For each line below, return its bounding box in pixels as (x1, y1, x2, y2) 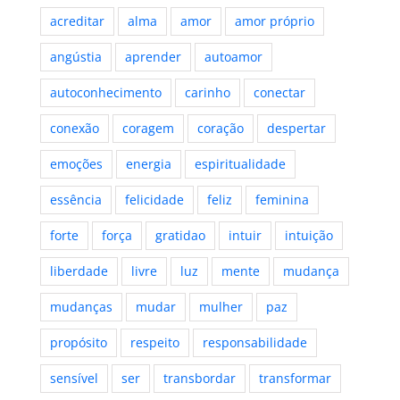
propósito (49, 334, 107, 352)
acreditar (49, 12, 104, 30)
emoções (49, 155, 103, 173)
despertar (266, 120, 326, 137)
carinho (184, 84, 230, 102)
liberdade (49, 262, 108, 280)
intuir (228, 227, 262, 245)
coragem (121, 120, 174, 137)
